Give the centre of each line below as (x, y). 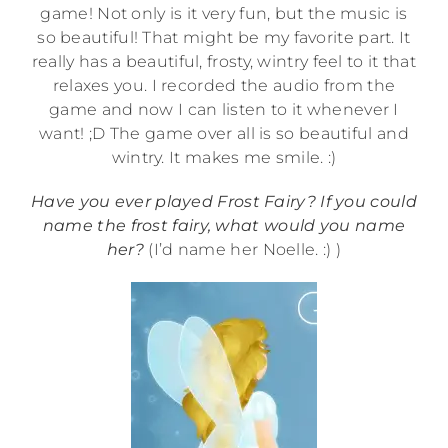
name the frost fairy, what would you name (224, 226)
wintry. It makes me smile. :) (224, 158)
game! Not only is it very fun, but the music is (224, 14)
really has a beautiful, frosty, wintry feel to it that (224, 62)
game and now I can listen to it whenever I (224, 110)
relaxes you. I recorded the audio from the (224, 86)
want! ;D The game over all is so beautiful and (224, 134)
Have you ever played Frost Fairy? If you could (224, 202)
